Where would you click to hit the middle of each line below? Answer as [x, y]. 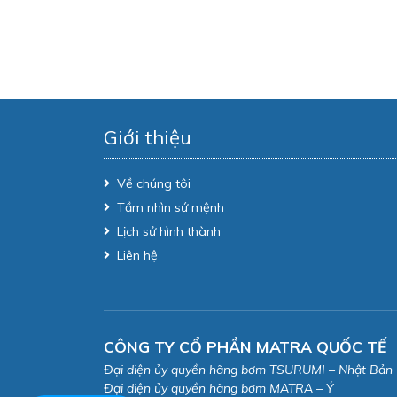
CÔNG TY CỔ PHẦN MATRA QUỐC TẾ [245, 347]
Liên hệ [137, 256]
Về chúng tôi [154, 184]
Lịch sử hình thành [169, 232]
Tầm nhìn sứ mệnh [171, 208]
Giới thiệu [148, 138]
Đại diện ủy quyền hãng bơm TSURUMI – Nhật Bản [248, 370]
